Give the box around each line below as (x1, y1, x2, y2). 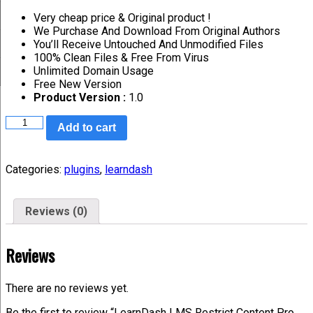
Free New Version (34, 78, 122, 92)
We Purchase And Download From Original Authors (34, 24, 280, 38)
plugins (64, 162, 100, 176)
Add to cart (57, 121, 117, 133)
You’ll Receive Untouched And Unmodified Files (34, 38, 263, 52)
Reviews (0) (25, 204, 87, 218)
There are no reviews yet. (6, 281, 129, 295)
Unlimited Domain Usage (34, 64, 154, 78)
